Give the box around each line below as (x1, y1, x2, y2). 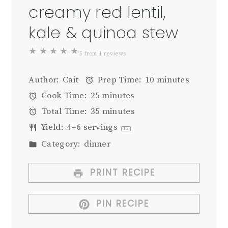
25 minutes (90, 90, 135, 102)
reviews (102, 50, 126, 58)
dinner (84, 138, 111, 150)
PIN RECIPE (93, 197, 150, 210)
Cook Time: (39, 90, 88, 102)
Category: (39, 138, 81, 150)
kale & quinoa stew (28, 21, 179, 44)
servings (81, 122, 120, 133)
